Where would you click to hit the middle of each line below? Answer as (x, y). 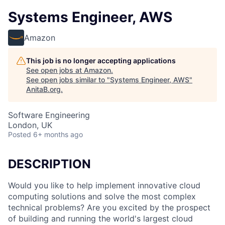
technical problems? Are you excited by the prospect (109, 207)
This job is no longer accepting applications (101, 61)
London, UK (30, 125)
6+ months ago (58, 134)
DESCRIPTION (49, 164)
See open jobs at (55, 70)
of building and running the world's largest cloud (100, 218)
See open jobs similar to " (68, 80)
